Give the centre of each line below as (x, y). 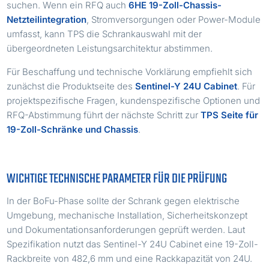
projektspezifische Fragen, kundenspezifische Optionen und (134, 100)
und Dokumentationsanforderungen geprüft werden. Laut (126, 229)
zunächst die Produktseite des (71, 86)
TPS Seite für (230, 115)
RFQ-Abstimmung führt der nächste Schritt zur (104, 115)
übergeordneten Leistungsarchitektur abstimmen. (110, 48)
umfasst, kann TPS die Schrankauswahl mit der (104, 34)
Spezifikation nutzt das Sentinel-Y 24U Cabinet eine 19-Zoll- (133, 244)
